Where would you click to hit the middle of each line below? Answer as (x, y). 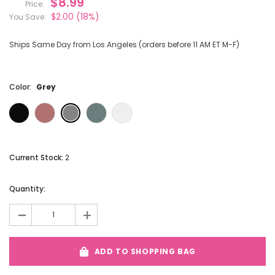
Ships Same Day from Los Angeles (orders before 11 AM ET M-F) (124, 45)
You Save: (28, 17)
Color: (21, 87)
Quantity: (27, 189)
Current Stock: (37, 158)
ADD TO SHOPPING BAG (145, 252)
